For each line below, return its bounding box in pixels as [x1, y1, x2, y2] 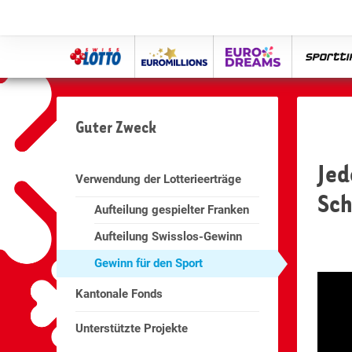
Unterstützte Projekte [75, 321, 189, 336]
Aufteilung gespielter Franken [94, 203, 250, 218]
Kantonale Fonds [75, 287, 163, 302]
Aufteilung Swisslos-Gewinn [94, 229, 243, 244]
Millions [173, 54, 216, 68]
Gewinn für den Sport [94, 256, 203, 271]
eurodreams [251, 39, 315, 53]
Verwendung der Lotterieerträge [75, 172, 242, 186]
